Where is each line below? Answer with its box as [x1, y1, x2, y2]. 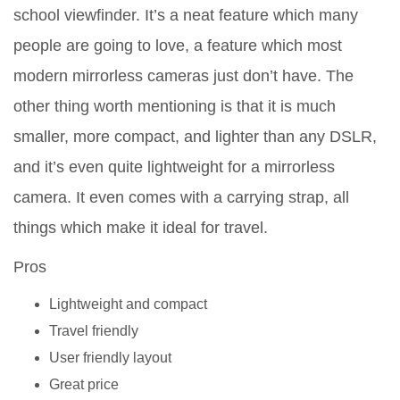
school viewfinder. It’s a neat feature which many [13, 6, 358, 25]
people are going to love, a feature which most [13, 37, 342, 55]
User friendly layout [49, 350, 171, 366]
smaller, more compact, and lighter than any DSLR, [13, 128, 377, 146]
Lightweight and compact [49, 296, 207, 312]
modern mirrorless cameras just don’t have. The [13, 67, 354, 86]
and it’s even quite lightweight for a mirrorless [13, 158, 335, 177]
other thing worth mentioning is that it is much [13, 97, 336, 116]
